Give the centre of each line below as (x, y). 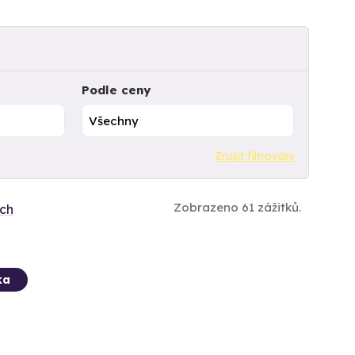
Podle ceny (116, 90)
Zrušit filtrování (254, 156)
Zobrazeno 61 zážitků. (237, 207)
